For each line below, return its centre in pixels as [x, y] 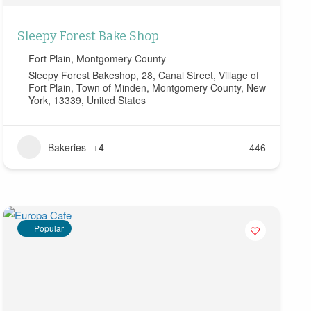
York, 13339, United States [87, 100]
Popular [49, 228]
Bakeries [67, 148]
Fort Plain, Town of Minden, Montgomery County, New [147, 88]
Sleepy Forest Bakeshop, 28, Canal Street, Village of [143, 75]
